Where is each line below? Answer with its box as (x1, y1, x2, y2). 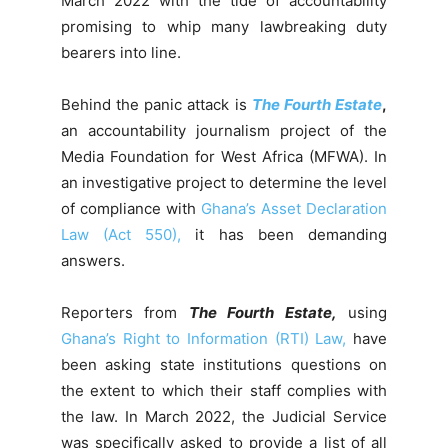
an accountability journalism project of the (60, 120, 388, 140)
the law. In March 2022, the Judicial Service (60, 406, 388, 426)
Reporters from (60, 302, 189, 322)
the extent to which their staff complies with (60, 380, 388, 400)
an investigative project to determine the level (60, 172, 388, 192)
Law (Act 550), (60, 224, 182, 244)
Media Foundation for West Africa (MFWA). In (60, 146, 388, 166)
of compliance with (60, 198, 202, 218)
